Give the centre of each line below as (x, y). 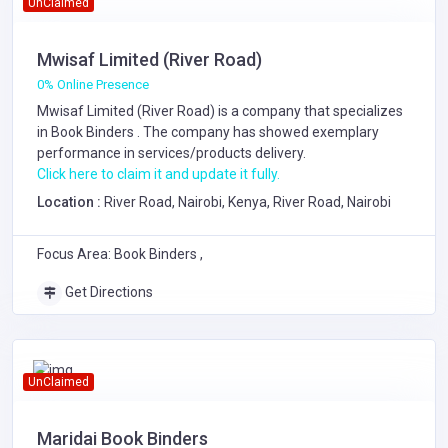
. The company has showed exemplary (258, 132)
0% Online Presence (93, 84)
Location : (70, 202)
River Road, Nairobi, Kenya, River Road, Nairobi (247, 202)
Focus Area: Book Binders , (120, 254)
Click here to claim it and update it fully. (158, 174)
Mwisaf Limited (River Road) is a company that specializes (220, 111)
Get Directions (107, 292)
